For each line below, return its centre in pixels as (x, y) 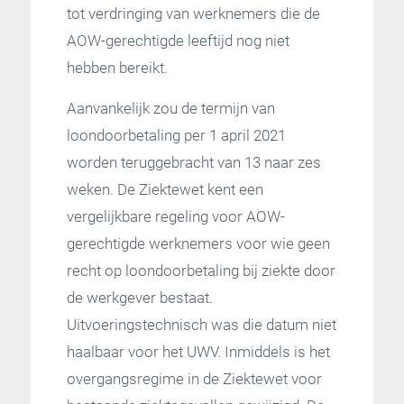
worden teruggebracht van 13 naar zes (193, 162)
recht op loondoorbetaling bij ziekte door (201, 270)
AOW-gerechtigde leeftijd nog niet (178, 41)
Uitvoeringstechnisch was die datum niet (201, 324)
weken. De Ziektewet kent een (165, 189)
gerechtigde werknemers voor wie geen (198, 243)
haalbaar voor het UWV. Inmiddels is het (198, 351)
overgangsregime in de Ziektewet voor (194, 378)
